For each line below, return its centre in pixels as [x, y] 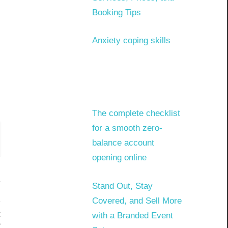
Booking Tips [117, 13]
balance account [123, 143]
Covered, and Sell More [137, 201]
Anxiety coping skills [132, 40]
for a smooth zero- [127, 128]
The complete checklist [136, 113]
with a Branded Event [133, 216]
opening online [120, 158]
